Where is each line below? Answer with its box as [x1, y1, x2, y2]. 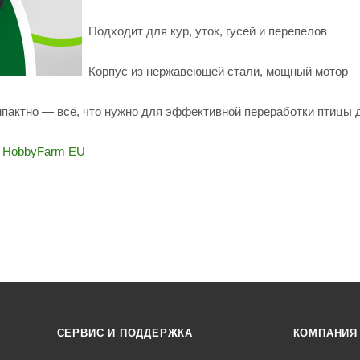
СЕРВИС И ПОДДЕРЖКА [56, 327, 194, 339]
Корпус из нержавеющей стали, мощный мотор [88, 63, 348, 78]
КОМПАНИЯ [292, 327, 358, 339]
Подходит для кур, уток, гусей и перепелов [88, 23, 327, 38]
